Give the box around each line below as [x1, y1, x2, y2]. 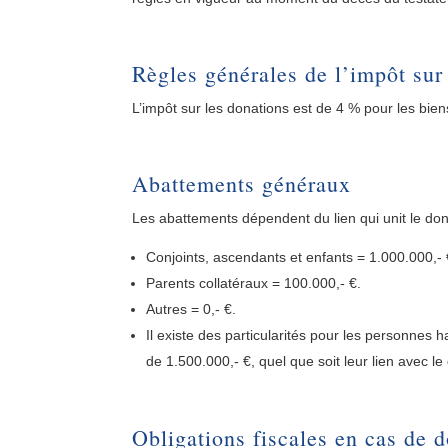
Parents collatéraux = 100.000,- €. [146, 274, 361, 291]
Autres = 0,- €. [146, 300, 236, 317]
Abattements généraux [132, 168, 351, 198]
